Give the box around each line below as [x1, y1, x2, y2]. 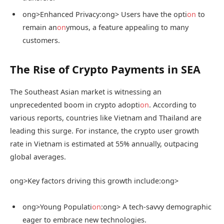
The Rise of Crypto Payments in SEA [10, 61, 200, 76]
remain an [22, 22, 57, 32]
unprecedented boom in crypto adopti [10, 99, 140, 109]
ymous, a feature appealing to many [66, 22, 188, 32]
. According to [149, 99, 196, 109]
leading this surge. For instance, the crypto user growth [10, 125, 199, 135]
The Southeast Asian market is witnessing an [10, 86, 161, 96]
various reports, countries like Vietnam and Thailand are [10, 112, 201, 122]
